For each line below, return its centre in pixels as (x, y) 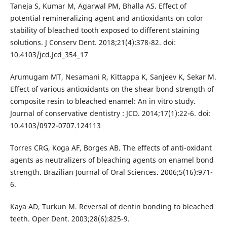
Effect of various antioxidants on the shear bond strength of (112, 89)
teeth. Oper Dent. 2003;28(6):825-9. (70, 218)
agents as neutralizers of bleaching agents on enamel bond (112, 160)
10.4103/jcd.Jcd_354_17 (49, 54)
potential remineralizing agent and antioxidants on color (106, 18)
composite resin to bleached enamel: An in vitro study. (103, 101)
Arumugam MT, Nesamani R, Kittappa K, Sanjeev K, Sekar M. (113, 77)
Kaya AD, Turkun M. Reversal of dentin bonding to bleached (112, 206)
